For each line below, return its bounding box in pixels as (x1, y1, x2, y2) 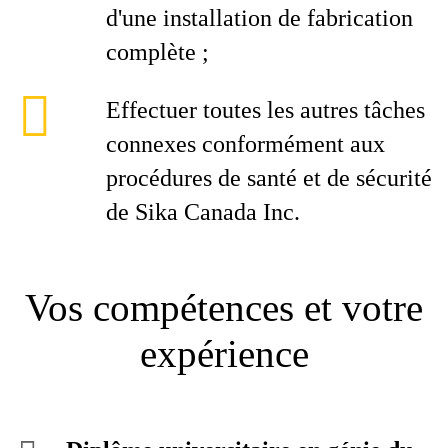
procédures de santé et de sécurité (106, 165, 432, 191)
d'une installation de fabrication (106, 5, 413, 31)
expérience (139, 332, 309, 375)
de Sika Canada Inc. (106, 199, 300, 225)
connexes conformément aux (106, 131, 385, 157)
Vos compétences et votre (25, 286, 423, 329)
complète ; (106, 39, 209, 65)
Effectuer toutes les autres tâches (106, 97, 425, 123)
